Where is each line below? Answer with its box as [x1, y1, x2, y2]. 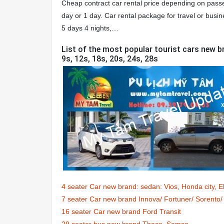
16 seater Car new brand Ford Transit [61, 207, 181, 215]
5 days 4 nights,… [61, 24, 118, 32]
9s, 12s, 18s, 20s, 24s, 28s [61, 54, 158, 63]
